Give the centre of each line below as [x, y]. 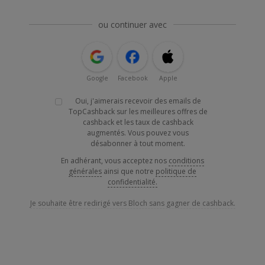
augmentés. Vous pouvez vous [138, 133]
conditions [186, 161]
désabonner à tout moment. [138, 144]
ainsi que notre [130, 172]
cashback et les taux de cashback [138, 122]
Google [97, 78]
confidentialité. [132, 182]
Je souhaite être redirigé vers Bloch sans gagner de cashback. [132, 203]
